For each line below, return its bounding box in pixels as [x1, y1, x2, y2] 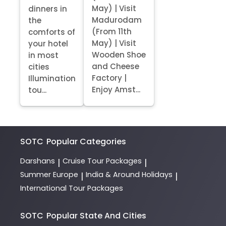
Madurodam [92, 14, 142, 25]
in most [28, 50, 59, 61]
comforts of [28, 27, 75, 38]
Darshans [20, 156, 55, 166]
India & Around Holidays [86, 169, 173, 180]
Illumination [28, 73, 76, 84]
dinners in [28, 4, 67, 15]
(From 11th [92, 26, 132, 37]
